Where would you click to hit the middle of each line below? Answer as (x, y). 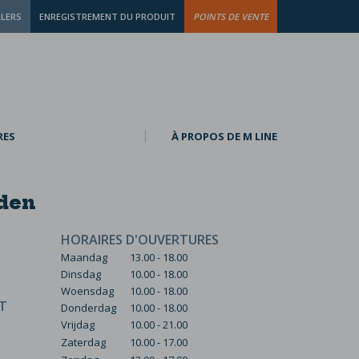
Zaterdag (83, 342)
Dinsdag (81, 274)
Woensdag (87, 291)
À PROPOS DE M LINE (224, 136)
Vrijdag (78, 325)
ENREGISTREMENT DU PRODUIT (107, 16)
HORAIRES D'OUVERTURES (140, 240)
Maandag (84, 257)
